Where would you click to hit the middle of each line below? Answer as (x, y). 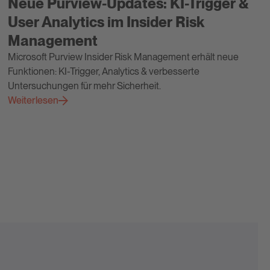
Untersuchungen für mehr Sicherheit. (85, 86)
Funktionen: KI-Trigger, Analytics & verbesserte (104, 71)
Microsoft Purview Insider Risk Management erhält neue (124, 57)
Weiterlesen (33, 100)
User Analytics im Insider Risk (106, 22)
